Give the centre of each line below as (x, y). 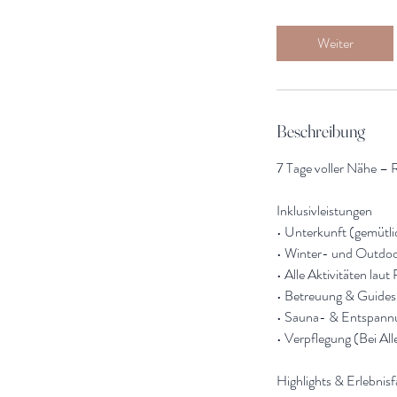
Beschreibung (321, 130)
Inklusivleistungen (324, 210)
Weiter (335, 43)
